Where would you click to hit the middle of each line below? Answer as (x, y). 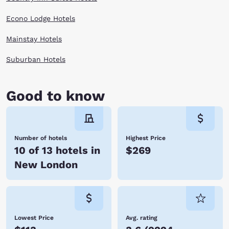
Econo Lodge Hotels (41, 18)
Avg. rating (142, 218)
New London (46, 165)
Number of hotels (41, 138)
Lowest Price (34, 218)
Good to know (55, 96)
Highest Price (146, 138)
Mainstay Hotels (34, 39)
